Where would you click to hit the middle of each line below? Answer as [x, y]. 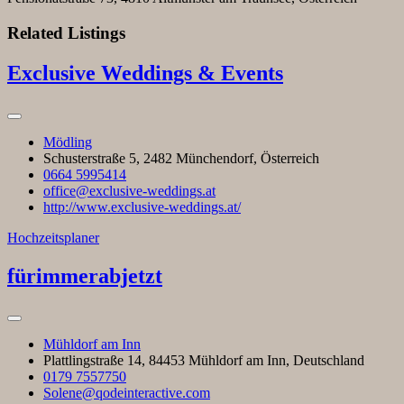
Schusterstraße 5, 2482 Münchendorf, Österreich [181, 158]
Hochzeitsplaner [53, 237]
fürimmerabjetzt [85, 275]
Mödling [68, 142]
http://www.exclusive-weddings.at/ [142, 207]
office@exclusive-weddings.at [129, 190]
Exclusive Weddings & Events [145, 73]
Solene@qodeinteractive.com [127, 393]
